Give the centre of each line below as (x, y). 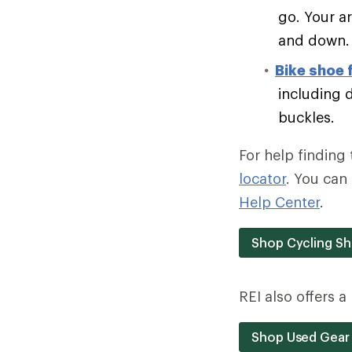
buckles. (306, 117)
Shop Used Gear (301, 337)
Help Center (279, 202)
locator (262, 179)
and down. (314, 40)
